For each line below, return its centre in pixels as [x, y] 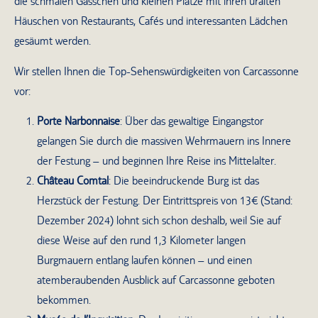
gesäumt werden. [53, 41]
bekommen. [64, 300]
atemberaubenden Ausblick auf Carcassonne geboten [156, 280]
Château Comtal [73, 181]
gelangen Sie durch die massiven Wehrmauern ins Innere [164, 141]
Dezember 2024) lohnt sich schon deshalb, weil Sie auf [159, 221]
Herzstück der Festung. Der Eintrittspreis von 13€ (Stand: [165, 201]
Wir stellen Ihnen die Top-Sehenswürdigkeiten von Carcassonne [157, 71]
